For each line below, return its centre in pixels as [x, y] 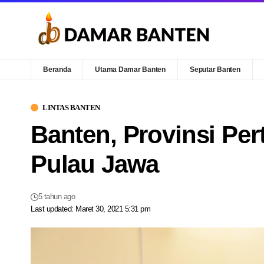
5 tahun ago [57, 197]
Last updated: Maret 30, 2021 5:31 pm [91, 209]
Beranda [57, 69]
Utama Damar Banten [131, 69]
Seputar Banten [215, 69]
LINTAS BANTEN [71, 107]
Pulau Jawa [95, 164]
